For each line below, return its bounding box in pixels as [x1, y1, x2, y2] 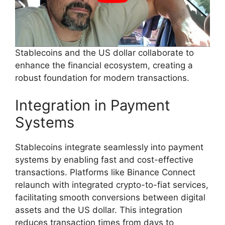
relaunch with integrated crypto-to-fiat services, [15, 180, 208, 190]
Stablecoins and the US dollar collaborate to [15, 47, 194, 58]
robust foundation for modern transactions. [15, 72, 189, 83]
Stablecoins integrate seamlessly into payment [15, 142, 203, 153]
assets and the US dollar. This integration [15, 205, 182, 215]
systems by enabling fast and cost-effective [15, 155, 193, 165]
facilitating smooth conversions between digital [15, 192, 205, 203]
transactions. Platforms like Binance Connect [15, 167, 195, 178]
